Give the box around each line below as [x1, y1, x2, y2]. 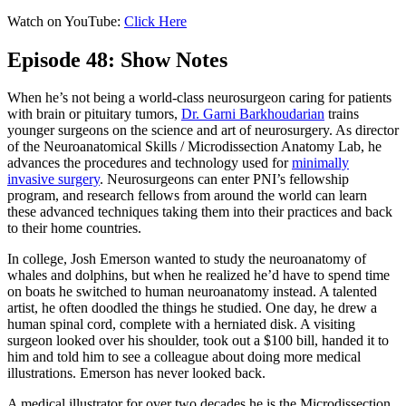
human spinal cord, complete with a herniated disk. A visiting [7, 316, 355, 333]
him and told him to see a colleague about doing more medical [7, 349, 361, 365]
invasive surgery [7, 171, 100, 188]
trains [324, 106, 359, 122]
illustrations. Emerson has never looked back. [7, 365, 266, 382]
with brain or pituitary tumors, [7, 106, 181, 122]
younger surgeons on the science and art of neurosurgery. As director [7, 122, 399, 139]
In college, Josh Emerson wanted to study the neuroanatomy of [7, 251, 366, 267]
